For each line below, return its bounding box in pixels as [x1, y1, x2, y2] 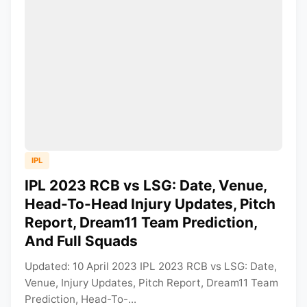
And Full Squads [25, 232, 138, 249]
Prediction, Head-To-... [25, 292, 136, 306]
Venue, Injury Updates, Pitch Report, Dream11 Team [25, 275, 278, 289]
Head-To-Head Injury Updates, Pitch [25, 195, 275, 212]
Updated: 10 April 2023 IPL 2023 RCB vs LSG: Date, [25, 259, 277, 273]
